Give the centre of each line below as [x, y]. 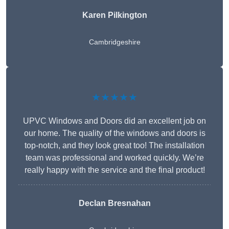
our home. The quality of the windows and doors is [114, 133]
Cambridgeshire [114, 42]
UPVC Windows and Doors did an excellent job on [114, 121]
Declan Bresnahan [114, 203]
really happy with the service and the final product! [114, 170]
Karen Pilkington [114, 15]
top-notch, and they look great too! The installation [114, 146]
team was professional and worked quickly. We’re [114, 158]
